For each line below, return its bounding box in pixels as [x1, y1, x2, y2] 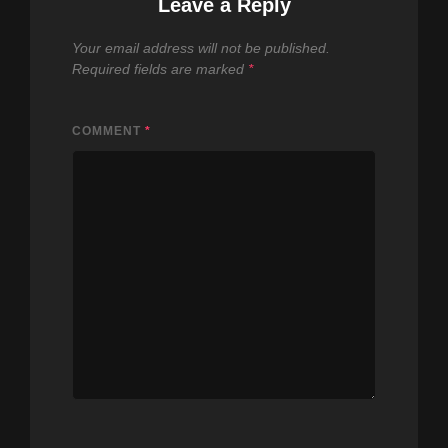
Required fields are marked [72, 60, 248, 77]
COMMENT [72, 123, 145, 138]
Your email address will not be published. [72, 39, 330, 56]
